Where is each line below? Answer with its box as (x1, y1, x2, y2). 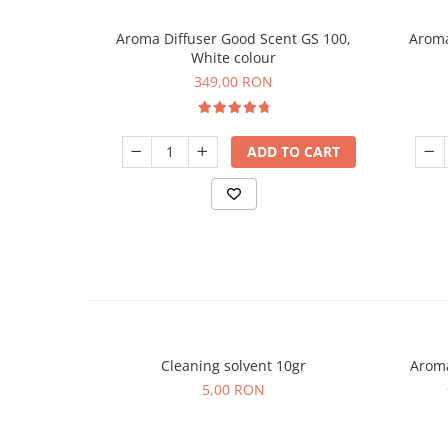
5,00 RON (202, 379, 265, 399)
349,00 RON (194, 71, 273, 91)
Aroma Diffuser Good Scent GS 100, (116, 28, 351, 48)
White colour (191, 47, 276, 67)
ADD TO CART (246, 141, 340, 161)
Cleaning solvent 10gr (161, 355, 306, 375)
